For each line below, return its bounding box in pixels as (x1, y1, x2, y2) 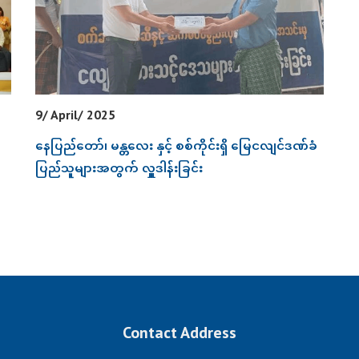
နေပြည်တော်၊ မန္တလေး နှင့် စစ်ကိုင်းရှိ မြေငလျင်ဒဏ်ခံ (35, 138, 317, 154)
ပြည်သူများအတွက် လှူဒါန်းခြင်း (35, 160, 203, 176)
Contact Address (123, 322, 236, 344)
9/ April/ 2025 (35, 107, 115, 123)
